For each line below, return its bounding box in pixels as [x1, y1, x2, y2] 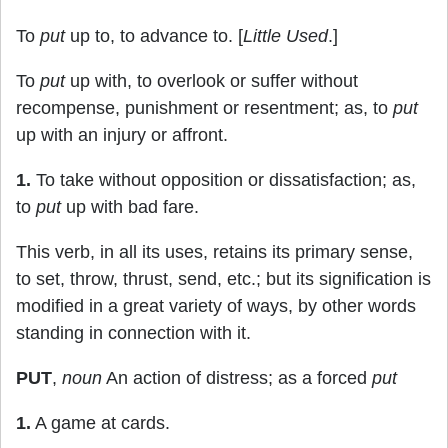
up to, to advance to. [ [65, 26, 243, 46]
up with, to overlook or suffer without [65, 71, 358, 91]
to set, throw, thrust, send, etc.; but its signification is [16, 269, 431, 289]
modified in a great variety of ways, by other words [16, 296, 416, 316]
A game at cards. [31, 413, 170, 433]
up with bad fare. [61, 197, 199, 217]
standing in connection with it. [16, 323, 251, 343]
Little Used [243, 26, 328, 46]
